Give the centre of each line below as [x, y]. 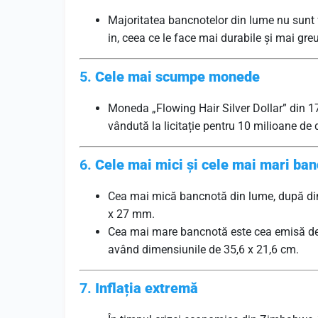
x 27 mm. [131, 214]
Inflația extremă [147, 288]
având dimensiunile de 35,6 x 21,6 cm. [203, 250]
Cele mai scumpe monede [177, 77]
